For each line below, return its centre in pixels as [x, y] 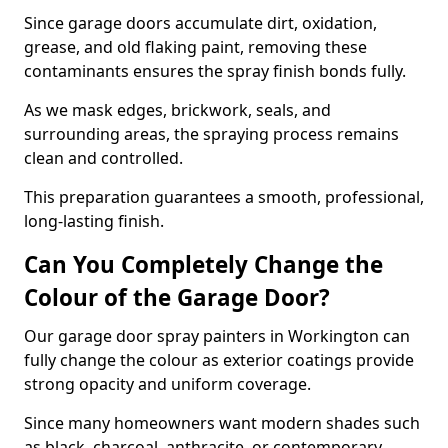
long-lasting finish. [94, 221]
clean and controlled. [103, 158]
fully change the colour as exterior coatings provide [219, 360]
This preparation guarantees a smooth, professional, [224, 197]
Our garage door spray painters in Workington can [217, 336]
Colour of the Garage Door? [177, 297]
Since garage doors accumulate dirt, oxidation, [200, 23]
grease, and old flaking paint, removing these [195, 47]
